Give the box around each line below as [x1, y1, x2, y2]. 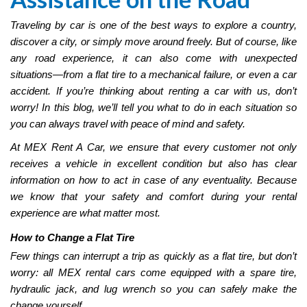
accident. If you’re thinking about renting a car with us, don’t [10, 86, 297, 97]
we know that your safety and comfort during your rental [10, 191, 297, 202]
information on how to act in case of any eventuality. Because [10, 175, 297, 186]
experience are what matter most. [10, 208, 160, 219]
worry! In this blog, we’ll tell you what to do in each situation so [10, 102, 297, 113]
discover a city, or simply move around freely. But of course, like [10, 36, 297, 47]
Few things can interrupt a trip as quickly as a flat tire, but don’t [10, 251, 297, 262]
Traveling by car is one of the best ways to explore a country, [10, 20, 297, 31]
